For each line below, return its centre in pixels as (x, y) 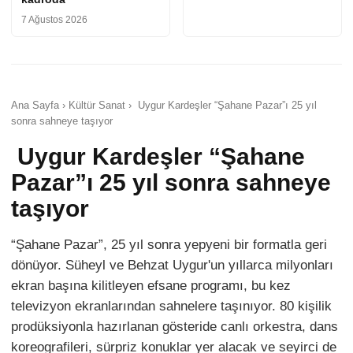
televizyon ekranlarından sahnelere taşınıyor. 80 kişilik (171, 306)
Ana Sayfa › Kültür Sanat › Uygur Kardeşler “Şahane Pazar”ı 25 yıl (164, 105)
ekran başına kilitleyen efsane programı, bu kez (151, 285)
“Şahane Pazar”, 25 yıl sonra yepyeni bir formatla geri (169, 244)
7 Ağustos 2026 (54, 19)
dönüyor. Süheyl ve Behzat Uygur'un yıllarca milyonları (172, 265)
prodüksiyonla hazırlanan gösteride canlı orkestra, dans (175, 326)
